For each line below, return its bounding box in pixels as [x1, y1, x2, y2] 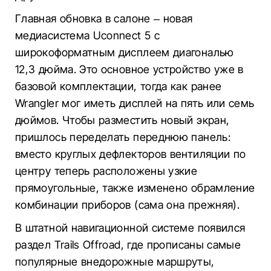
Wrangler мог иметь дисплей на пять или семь [15, 97, 255, 109]
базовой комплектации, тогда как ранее [15, 80, 222, 93]
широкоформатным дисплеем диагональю [15, 46, 234, 59]
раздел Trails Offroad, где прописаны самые [15, 238, 241, 251]
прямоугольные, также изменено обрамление [15, 181, 255, 194]
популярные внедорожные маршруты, [15, 255, 215, 268]
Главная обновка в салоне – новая [15, 12, 193, 25]
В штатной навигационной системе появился [15, 221, 246, 234]
